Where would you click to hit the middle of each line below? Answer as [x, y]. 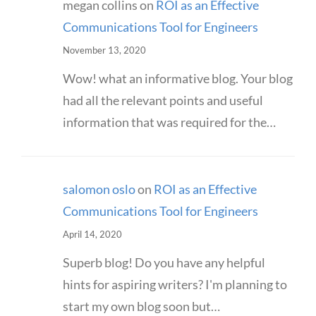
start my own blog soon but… [141, 306]
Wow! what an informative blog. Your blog [177, 79]
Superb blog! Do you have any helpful [164, 263]
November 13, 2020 [104, 50]
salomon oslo [99, 189]
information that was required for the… [169, 122]
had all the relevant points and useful [163, 101]
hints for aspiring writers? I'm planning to [175, 285]
